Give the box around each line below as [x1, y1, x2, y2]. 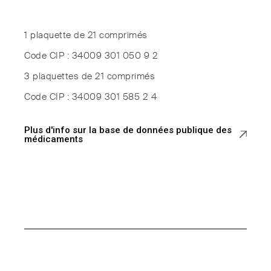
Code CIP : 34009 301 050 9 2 [24, 51, 158, 61]
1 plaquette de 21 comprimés [24, 31, 148, 41]
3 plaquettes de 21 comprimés [24, 72, 155, 82]
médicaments [24, 134, 83, 145]
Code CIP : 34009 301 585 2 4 [24, 93, 157, 102]
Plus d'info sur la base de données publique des [24, 125, 232, 136]
